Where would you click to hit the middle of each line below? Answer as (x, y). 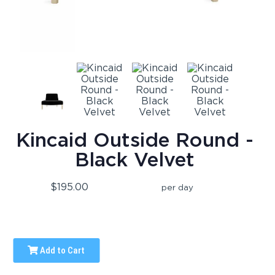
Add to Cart (62, 250)
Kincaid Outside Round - (135, 139)
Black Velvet (135, 159)
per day (178, 187)
